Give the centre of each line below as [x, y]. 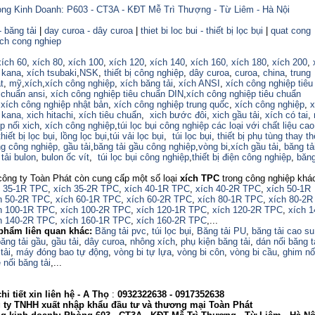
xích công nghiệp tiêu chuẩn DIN [117, 94]
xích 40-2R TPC [228, 189]
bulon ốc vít [65, 157]
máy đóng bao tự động [62, 252]
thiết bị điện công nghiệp [242, 157]
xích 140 [167, 62]
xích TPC [200, 178]
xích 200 [290, 62]
